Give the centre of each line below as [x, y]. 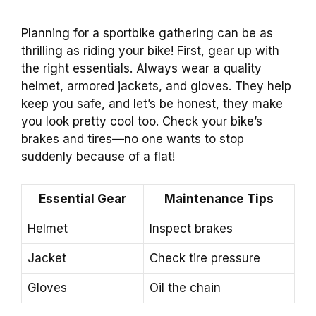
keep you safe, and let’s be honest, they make [152, 104]
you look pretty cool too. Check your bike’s [142, 122]
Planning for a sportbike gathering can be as [147, 34]
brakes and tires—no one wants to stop [133, 139]
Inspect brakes [191, 228]
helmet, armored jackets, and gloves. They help [156, 86]
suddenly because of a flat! [98, 157]
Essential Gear [83, 199]
